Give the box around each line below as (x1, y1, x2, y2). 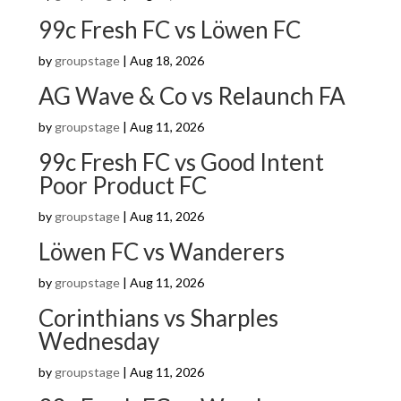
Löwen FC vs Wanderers (38, 237, 285, 266)
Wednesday (38, 327, 159, 355)
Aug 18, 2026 (129, 53, 204, 68)
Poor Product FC (38, 171, 207, 200)
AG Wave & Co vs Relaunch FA (38, 81, 346, 110)
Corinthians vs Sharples (38, 303, 278, 332)
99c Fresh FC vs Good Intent (38, 148, 324, 176)
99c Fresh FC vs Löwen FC (38, 15, 301, 44)
